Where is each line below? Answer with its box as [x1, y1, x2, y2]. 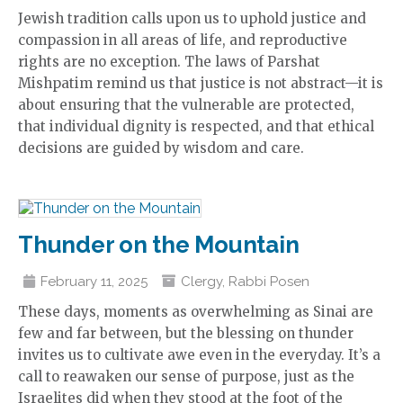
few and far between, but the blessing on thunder [18, 325, 354, 342]
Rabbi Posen [228, 273, 309, 290]
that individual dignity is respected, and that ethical [18, 118, 374, 135]
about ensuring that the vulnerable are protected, [18, 96, 354, 113]
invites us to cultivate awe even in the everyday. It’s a [18, 346, 381, 363]
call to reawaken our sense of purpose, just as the [18, 368, 354, 385]
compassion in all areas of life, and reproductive [18, 31, 347, 49]
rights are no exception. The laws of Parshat [18, 53, 320, 70]
